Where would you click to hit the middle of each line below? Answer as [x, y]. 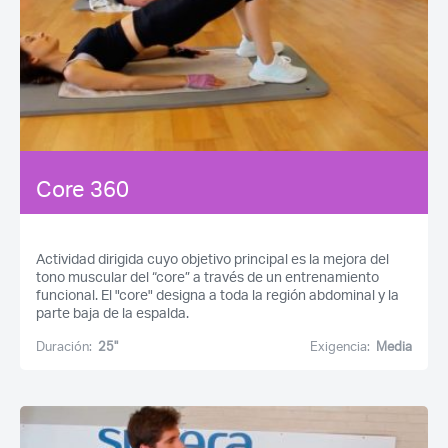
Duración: [64, 346]
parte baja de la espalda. [112, 312]
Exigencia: [340, 346]
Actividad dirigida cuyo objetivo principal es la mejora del [212, 258]
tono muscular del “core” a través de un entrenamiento [207, 276]
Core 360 [82, 188]
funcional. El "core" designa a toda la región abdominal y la [217, 294]
